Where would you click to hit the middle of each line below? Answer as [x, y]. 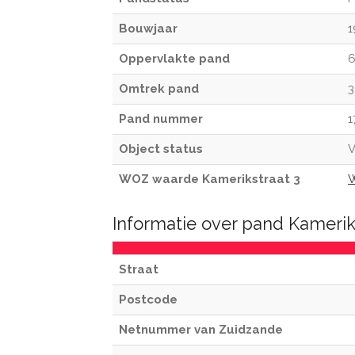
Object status [161, 149]
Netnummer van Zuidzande [201, 330]
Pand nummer [161, 119]
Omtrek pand [159, 89]
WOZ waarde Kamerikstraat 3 [210, 179]
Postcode [148, 300]
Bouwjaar [148, 29]
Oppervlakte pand [174, 59]
